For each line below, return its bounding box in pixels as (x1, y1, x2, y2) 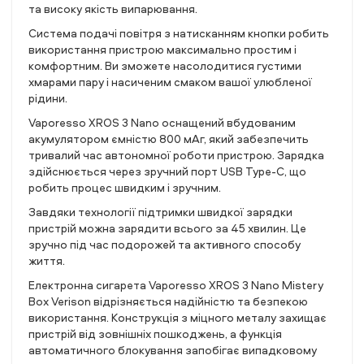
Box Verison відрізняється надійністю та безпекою (28, 293, 308, 309)
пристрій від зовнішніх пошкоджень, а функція (28, 326, 282, 341)
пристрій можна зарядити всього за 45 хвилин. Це (28, 220, 306, 236)
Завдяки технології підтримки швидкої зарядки (28, 204, 292, 219)
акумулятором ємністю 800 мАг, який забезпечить (28, 131, 309, 146)
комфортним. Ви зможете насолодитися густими (28, 58, 301, 73)
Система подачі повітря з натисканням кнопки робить (28, 25, 329, 41)
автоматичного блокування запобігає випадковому (28, 342, 317, 357)
